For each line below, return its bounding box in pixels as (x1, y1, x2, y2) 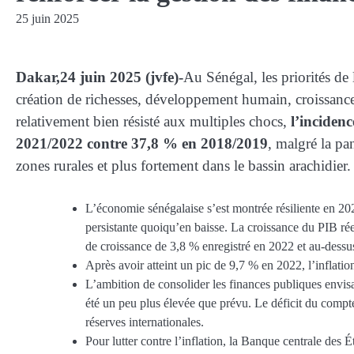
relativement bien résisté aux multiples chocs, (16, 112, 291, 130)
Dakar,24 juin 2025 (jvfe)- (16, 68, 183, 85)
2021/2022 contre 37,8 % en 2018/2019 (16, 134, 268, 152)
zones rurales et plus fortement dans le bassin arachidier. (16, 156, 351, 174)
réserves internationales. (85, 315, 204, 330)
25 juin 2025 (16, 11, 79, 25)
